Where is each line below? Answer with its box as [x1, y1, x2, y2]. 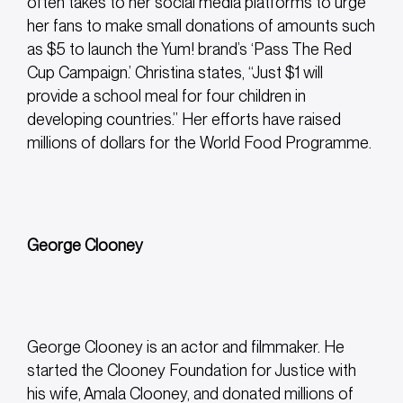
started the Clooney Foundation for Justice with [27, 360, 356, 380]
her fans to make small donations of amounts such [27, 16, 375, 36]
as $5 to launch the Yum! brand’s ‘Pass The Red [27, 40, 352, 59]
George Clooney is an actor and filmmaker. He [27, 336, 345, 356]
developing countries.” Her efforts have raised [27, 110, 341, 130]
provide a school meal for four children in [27, 86, 306, 106]
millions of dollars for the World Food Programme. [27, 133, 372, 153]
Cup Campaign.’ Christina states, [27, 63, 248, 83]
